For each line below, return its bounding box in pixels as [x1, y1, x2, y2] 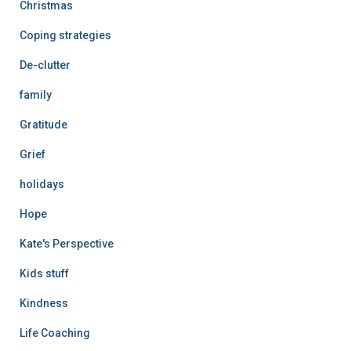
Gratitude [20, 118, 67, 131]
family [20, 88, 52, 101]
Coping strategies [20, 28, 111, 42]
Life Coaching [20, 326, 90, 339]
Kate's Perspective [20, 237, 114, 250]
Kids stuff [20, 266, 69, 280]
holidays [20, 177, 64, 190]
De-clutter [20, 58, 71, 71]
